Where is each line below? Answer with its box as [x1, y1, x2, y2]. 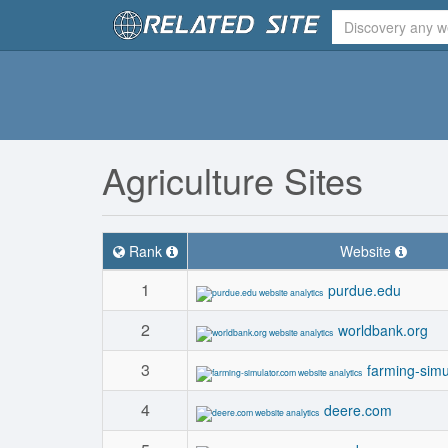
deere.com [324, 400, 392, 420]
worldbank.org [338, 320, 428, 340]
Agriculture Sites [102, 154, 363, 205]
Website [339, 241, 395, 261]
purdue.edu [328, 280, 401, 300]
